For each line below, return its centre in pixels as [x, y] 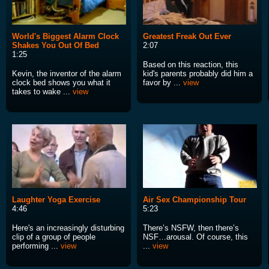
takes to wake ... [42, 92]
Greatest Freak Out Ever [187, 37]
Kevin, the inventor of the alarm [67, 74]
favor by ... [163, 83]
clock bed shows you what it [61, 83]
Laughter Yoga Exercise [56, 200]
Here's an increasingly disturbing [68, 228]
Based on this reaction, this [191, 65]
